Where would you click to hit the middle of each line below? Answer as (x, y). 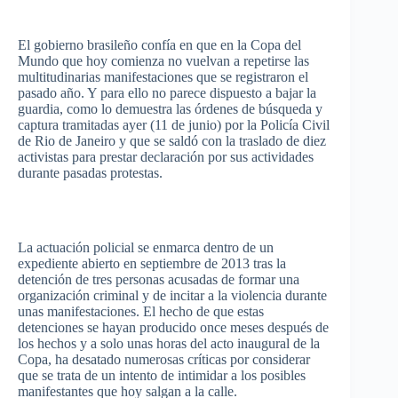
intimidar (203, 375)
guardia (39, 109)
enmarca (176, 247)
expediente (48, 263)
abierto (101, 263)
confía (159, 45)
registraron (265, 77)
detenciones (51, 327)
